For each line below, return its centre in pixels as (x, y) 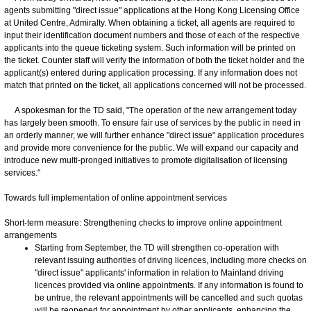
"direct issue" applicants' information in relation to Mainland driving (159, 272)
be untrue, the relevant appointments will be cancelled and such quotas (169, 297)
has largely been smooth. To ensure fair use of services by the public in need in (152, 123)
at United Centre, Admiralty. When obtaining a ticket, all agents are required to (150, 23)
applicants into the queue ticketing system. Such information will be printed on (150, 48)
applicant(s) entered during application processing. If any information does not (151, 73)
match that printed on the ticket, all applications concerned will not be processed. (155, 85)
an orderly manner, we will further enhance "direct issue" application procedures (154, 135)
